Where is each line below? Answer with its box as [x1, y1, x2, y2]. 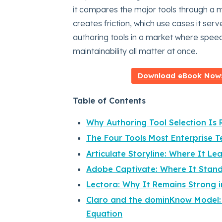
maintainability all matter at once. [73, 46, 197, 56]
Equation [86, 209, 123, 219]
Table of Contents [73, 96, 146, 106]
